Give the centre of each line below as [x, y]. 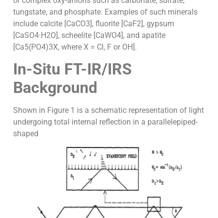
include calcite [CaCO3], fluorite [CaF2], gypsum [93, 23]
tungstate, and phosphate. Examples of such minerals [105, 12]
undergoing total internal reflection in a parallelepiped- [105, 122]
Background [55, 87]
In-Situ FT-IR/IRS [72, 69]
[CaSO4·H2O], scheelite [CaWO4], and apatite [89, 35]
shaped [26, 133]
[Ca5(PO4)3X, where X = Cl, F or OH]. [75, 47]
